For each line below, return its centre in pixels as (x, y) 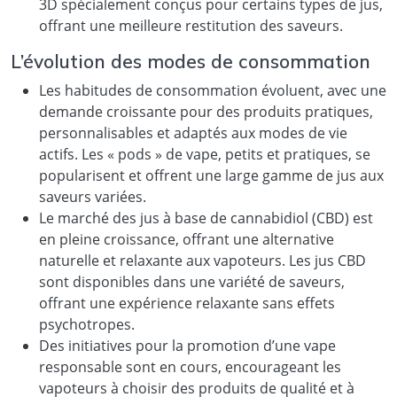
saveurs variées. (93, 196)
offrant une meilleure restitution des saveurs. (191, 25)
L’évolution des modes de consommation (191, 61)
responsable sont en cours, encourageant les (190, 366)
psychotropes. (87, 324)
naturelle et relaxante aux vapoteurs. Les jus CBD (202, 260)
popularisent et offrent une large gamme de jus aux (211, 175)
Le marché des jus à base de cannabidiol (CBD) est (206, 218)
